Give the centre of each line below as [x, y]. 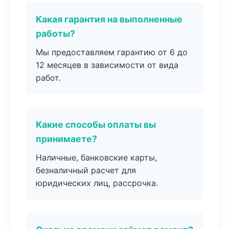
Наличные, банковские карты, [96, 157]
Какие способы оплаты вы [96, 124]
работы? [55, 33]
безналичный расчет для [86, 170]
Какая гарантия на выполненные [109, 19]
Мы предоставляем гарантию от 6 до [112, 52]
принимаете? [66, 139]
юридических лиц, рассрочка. [97, 183]
